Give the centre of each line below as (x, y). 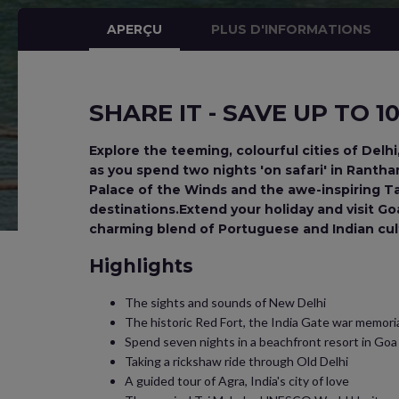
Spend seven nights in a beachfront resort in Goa (261, 342)
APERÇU (134, 29)
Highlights (141, 266)
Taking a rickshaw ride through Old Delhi (236, 361)
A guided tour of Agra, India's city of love (237, 381)
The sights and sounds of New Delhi (225, 302)
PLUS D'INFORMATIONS (292, 29)
